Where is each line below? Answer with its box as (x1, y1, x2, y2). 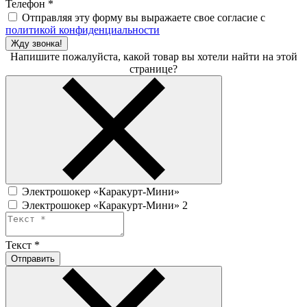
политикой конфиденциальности (5, 24, 160, 36)
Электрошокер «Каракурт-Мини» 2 (22, 199, 188, 212)
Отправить (11, 254, 55, 265)
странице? (130, 63, 177, 75)
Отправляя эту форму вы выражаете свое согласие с (22, 12, 265, 24)
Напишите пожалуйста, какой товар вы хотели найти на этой (10, 51, 297, 63)
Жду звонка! (11, 38, 62, 49)
